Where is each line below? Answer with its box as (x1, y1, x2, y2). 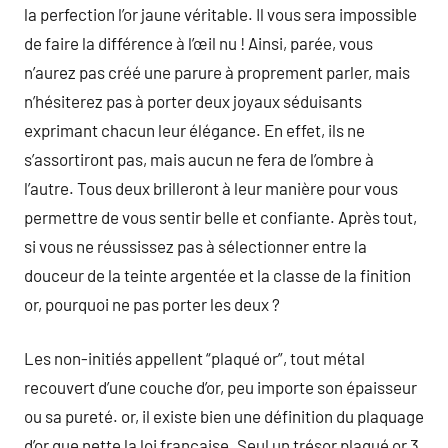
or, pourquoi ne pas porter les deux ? (24, 293, 280, 314)
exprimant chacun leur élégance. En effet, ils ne (24, 119, 365, 140)
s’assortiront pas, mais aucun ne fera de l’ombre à (24, 148, 374, 169)
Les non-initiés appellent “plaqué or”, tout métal (24, 348, 365, 368)
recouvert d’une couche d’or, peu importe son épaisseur (24, 377, 417, 397)
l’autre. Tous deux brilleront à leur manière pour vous (24, 177, 398, 198)
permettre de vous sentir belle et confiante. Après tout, (24, 206, 417, 227)
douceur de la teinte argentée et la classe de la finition (24, 264, 411, 285)
